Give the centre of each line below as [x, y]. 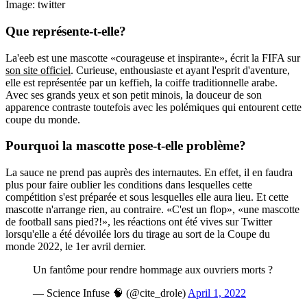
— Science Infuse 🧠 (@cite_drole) [110, 293]
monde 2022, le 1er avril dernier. [76, 247]
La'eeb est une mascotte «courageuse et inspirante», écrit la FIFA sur [153, 58]
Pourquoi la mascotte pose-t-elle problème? [126, 146]
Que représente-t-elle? [66, 31]
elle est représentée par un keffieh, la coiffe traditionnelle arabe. [142, 82]
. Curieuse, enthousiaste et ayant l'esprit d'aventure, [180, 70]
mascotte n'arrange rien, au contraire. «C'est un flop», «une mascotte [152, 210]
